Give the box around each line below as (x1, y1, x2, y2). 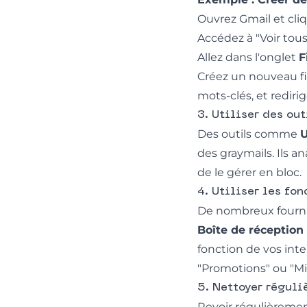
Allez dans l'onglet (197, 50, 299, 64)
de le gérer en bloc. (197, 165, 302, 179)
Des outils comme (197, 127, 300, 140)
